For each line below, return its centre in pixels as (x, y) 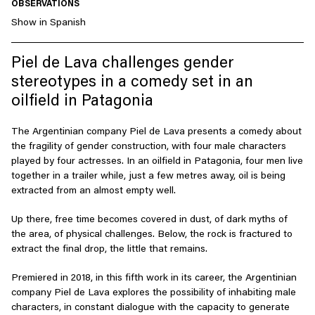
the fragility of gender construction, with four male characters (149, 147)
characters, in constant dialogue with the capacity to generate (150, 308)
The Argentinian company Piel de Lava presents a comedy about (156, 133)
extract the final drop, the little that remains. (109, 250)
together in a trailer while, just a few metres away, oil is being (148, 177)
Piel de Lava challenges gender (123, 64)
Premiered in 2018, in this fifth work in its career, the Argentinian (154, 279)
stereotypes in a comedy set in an (132, 83)
